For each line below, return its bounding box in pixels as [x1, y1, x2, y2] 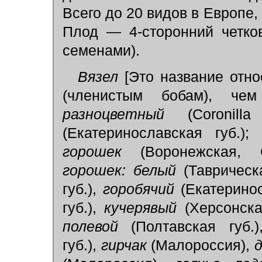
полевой [63, 219, 132, 235]
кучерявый [104, 200, 185, 216]
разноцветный [63, 106, 188, 122]
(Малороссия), [151, 237, 254, 253]
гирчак [101, 237, 151, 253]
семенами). [63, 43, 140, 58]
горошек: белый [63, 163, 184, 178]
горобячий [103, 181, 181, 197]
